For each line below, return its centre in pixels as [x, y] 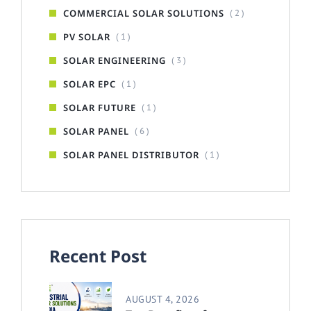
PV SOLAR [87, 36]
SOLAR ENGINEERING [115, 60]
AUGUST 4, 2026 [162, 299]
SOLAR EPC [90, 84]
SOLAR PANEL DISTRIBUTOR [131, 154]
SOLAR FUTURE [100, 107]
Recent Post [98, 255]
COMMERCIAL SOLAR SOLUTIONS [144, 13]
